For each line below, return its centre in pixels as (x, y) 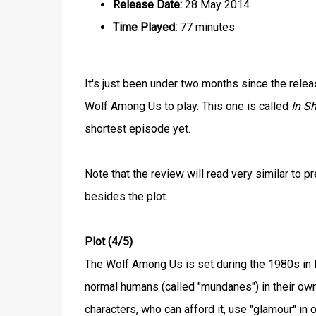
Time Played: (145, 27)
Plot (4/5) (108, 242)
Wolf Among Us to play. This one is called (188, 106)
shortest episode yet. (137, 129)
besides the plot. (126, 196)
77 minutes (206, 27)
